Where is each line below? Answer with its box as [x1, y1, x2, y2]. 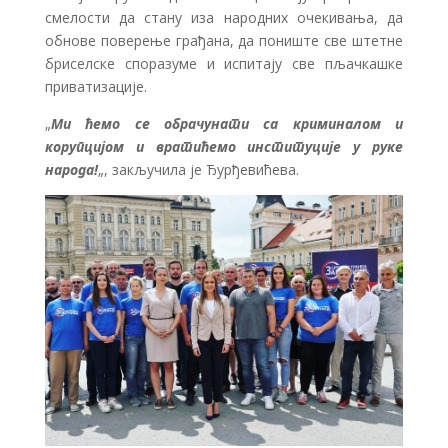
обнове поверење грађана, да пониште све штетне [44, 31, 404, 51]
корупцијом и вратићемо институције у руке [44, 137, 404, 157]
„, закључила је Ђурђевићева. [97, 160, 299, 180]
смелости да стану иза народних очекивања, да [44, 8, 404, 28]
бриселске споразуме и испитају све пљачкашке [44, 54, 404, 74]
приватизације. [44, 77, 147, 97]
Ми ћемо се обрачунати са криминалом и [50, 114, 404, 134]
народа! [44, 160, 98, 180]
